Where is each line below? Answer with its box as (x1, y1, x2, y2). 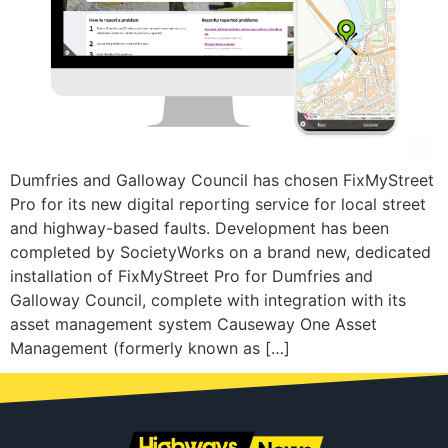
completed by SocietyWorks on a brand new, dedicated (10, 241, 431, 262)
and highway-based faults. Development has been (10, 217, 389, 238)
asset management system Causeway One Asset (10, 313, 377, 334)
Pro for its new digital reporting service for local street (10, 193, 426, 214)
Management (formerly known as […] (10, 337, 290, 358)
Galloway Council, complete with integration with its (10, 289, 406, 310)
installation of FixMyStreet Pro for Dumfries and (10, 265, 373, 286)
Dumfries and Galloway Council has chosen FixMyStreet (10, 169, 434, 190)
